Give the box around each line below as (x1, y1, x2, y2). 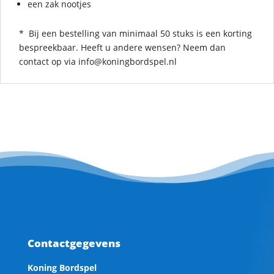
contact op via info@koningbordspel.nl (19, 55, 177, 67)
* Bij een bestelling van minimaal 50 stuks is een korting (19, 27, 252, 39)
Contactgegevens (27, 235, 120, 250)
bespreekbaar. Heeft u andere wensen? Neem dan (19, 41, 226, 53)
